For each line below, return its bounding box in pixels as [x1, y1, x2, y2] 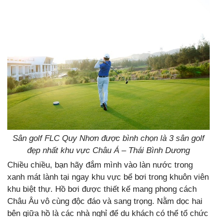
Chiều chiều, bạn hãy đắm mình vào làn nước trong [7, 160, 193, 170]
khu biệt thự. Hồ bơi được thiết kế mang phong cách [7, 185, 197, 194]
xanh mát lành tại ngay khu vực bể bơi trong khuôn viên [7, 172, 209, 182]
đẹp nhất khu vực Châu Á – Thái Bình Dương [27, 146, 190, 155]
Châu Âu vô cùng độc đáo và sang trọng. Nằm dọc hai [7, 197, 202, 206]
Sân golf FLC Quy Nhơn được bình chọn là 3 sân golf [13, 134, 204, 143]
